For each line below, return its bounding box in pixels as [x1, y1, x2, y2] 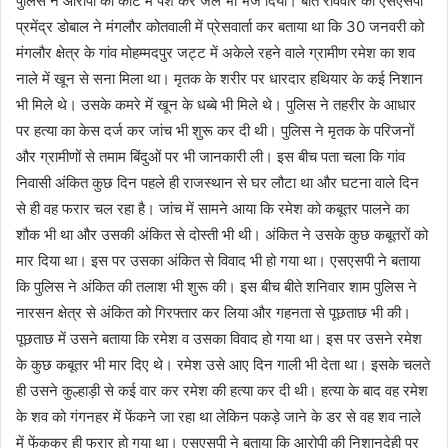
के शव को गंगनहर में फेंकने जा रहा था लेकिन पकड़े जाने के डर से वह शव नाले [16, 407, 421, 426]
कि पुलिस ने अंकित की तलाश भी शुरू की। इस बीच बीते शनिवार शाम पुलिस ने [16, 277, 417, 296]
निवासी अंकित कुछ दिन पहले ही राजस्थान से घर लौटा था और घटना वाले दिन [16, 173, 419, 192]
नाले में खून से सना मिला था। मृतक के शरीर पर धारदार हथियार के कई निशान [16, 69, 423, 88]
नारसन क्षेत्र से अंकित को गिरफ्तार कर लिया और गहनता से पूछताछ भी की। [16, 303, 411, 322]
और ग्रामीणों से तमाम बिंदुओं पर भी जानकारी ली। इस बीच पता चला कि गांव [16, 147, 405, 166]
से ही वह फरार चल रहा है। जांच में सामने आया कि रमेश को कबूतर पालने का [16, 199, 409, 218]
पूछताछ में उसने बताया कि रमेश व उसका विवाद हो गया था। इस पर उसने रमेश [16, 329, 422, 348]
